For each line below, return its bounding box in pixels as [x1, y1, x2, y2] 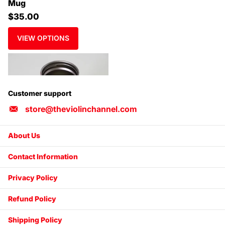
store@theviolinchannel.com [25, 103, 137, 114]
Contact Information [8, 152, 78, 161]
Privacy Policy [8, 173, 58, 182]
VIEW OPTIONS [17, 34, 69, 43]
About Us [8, 131, 40, 140]
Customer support [8, 88, 71, 97]
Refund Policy [8, 194, 56, 203]
